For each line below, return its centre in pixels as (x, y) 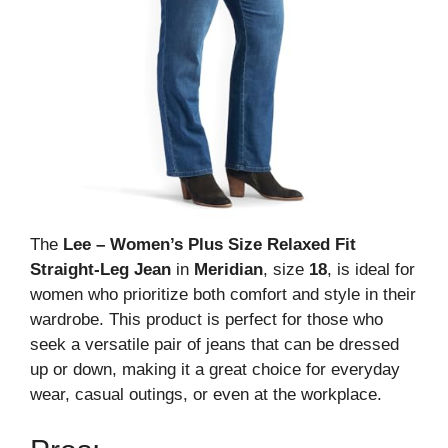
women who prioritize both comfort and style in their (223, 294)
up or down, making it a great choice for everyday (215, 369)
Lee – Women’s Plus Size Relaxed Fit (209, 244)
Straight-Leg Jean (100, 269)
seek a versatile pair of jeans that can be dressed (214, 344)
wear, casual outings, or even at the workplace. (206, 394)
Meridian (228, 269)
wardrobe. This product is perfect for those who (206, 319)
